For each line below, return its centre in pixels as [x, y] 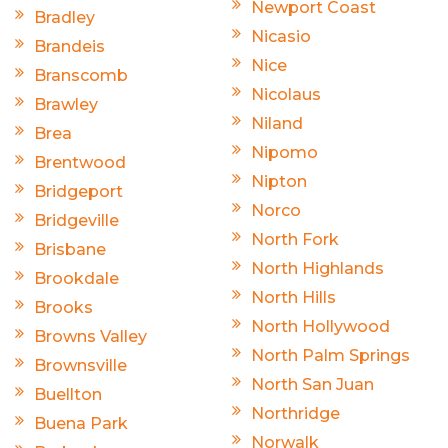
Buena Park [81, 423]
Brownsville [80, 365]
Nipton [279, 181]
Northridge [295, 413]
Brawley [66, 104]
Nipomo [284, 152]
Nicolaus [286, 94]
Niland [277, 123]
